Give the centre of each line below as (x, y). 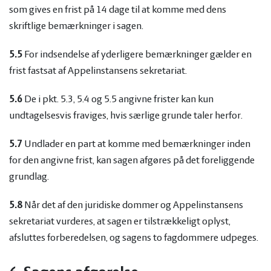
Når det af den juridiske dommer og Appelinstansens (133, 205)
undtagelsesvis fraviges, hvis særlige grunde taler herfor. (126, 116)
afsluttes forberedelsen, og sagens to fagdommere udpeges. (134, 238)
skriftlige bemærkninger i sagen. (76, 26)
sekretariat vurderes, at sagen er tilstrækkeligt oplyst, (120, 222)
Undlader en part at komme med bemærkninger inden (136, 144)
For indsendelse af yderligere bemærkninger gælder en (137, 55)
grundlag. (29, 177)
